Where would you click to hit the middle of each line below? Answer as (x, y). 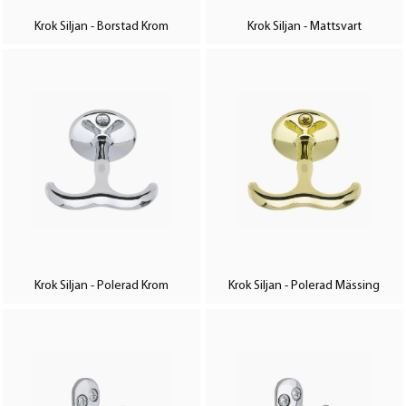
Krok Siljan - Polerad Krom (101, 286)
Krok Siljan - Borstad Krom (101, 26)
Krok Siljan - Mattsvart (304, 26)
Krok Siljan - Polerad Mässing (304, 286)
